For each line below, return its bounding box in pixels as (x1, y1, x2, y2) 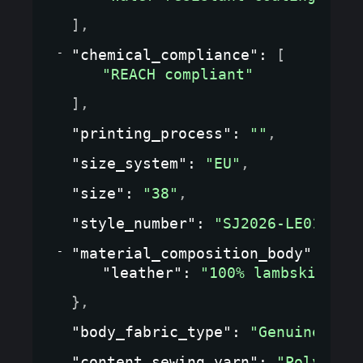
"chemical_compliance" (71, 45, 258, 63)
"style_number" (71, 214, 196, 232)
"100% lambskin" (200, 263, 334, 281)
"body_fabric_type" (71, 322, 232, 340)
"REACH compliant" (102, 65, 254, 83)
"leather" (102, 263, 182, 281)
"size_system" (71, 154, 187, 172)
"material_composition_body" (71, 244, 312, 262)
